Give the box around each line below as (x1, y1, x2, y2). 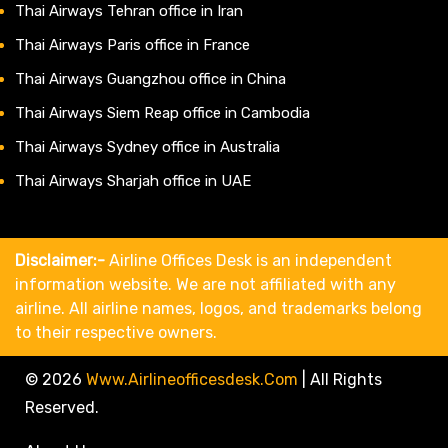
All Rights (310, 369, 382, 389)
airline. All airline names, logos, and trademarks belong (15, 298, 422, 318)
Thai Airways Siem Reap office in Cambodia (15, 103, 310, 122)
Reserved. (25, 397, 99, 417)
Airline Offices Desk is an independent (105, 250, 392, 270)
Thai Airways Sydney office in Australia (15, 137, 280, 156)
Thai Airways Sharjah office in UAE (15, 171, 251, 190)
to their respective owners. (15, 322, 217, 342)
